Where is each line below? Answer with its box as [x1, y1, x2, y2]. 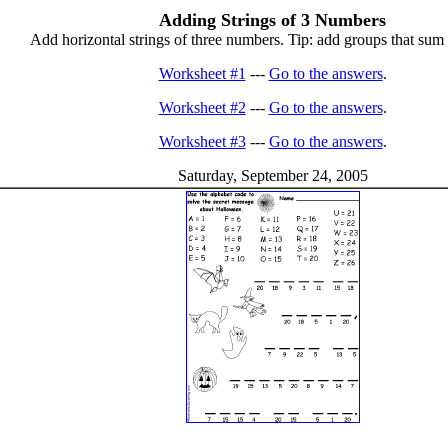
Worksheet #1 [158, 65, 246, 82]
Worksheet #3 [158, 133, 246, 150]
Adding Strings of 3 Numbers [159, 10, 386, 30]
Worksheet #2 [158, 99, 246, 116]
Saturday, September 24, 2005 [177, 167, 368, 184]
